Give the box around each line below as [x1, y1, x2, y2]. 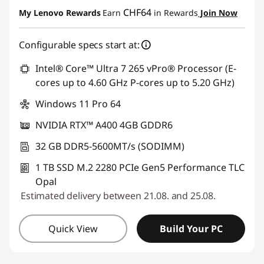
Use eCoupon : [29, 24, 95, 38]
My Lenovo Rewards [19, 6, 101, 18]
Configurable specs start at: [19, 38, 140, 51]
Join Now [198, 6, 237, 18]
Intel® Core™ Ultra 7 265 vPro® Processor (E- [35, 61, 236, 75]
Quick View [48, 222, 98, 235]
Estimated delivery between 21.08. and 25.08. [21, 189, 216, 202]
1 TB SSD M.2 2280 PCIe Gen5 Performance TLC [35, 160, 245, 174]
